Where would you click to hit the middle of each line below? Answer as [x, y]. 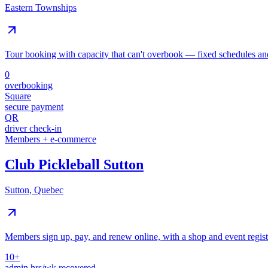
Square [18, 96]
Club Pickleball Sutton [74, 165]
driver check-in [33, 129]
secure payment [34, 107]
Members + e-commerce [51, 139]
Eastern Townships [41, 8]
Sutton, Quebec [34, 190]
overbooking [29, 86]
